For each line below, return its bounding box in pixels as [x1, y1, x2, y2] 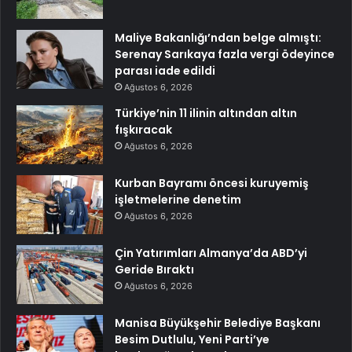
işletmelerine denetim [115, 192, 241, 208]
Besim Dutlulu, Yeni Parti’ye [115, 332, 269, 348]
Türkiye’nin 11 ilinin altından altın [115, 105, 297, 122]
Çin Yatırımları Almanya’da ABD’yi [115, 245, 307, 262]
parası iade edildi [115, 63, 215, 79]
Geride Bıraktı [115, 262, 194, 278]
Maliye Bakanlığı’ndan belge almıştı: [115, 30, 321, 46]
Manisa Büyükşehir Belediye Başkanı [115, 315, 321, 332]
